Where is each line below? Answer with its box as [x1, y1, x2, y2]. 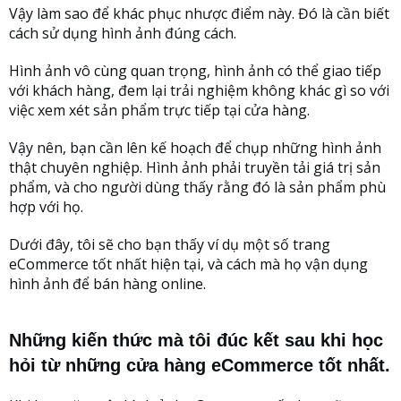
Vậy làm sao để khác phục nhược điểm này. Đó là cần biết [9, 3, 389, 23]
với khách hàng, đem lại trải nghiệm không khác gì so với [9, 80, 389, 100]
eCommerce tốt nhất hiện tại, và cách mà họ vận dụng [9, 253, 368, 274]
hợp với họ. [9, 196, 83, 217]
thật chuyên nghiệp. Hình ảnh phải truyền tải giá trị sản [9, 157, 380, 177]
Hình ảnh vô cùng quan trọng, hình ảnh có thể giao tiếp [9, 60, 381, 81]
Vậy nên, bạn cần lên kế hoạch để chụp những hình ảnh [9, 137, 381, 158]
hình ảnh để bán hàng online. [9, 273, 206, 294]
